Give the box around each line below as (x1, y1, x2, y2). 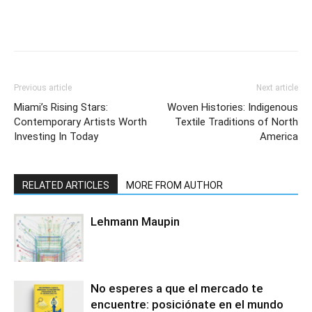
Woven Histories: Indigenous (167, 101, 298, 114)
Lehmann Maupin (91, 214, 180, 228)
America (260, 130, 298, 143)
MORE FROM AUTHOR (126, 180, 223, 191)
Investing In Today (14, 130, 98, 143)
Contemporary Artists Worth (14, 116, 147, 128)
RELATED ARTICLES (22, 180, 109, 191)
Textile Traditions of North (175, 116, 298, 128)
